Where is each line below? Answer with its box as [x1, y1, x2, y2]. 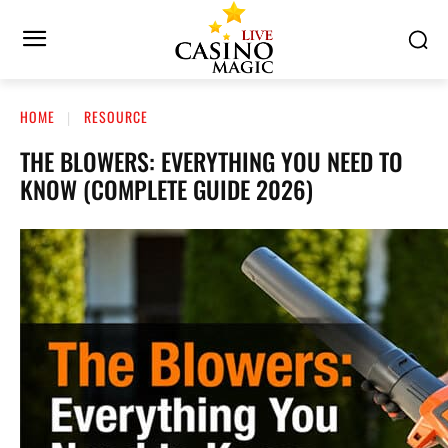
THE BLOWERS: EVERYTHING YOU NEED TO [20, 142, 403, 179]
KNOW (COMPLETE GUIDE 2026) [20, 170, 313, 207]
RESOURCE [84, 106, 148, 127]
